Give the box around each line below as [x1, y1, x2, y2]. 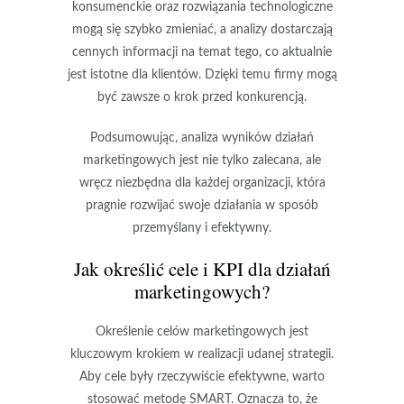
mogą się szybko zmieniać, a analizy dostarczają [71, 23, 333, 36]
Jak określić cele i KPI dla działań [73, 256, 331, 281]
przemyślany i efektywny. [133, 222, 271, 234]
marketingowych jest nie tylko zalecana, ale [83, 154, 321, 167]
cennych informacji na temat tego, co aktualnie [72, 46, 332, 59]
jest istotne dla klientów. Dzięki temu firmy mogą [67, 69, 337, 81]
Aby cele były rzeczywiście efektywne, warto [79, 371, 325, 383]
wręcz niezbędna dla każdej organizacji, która [78, 177, 326, 189]
